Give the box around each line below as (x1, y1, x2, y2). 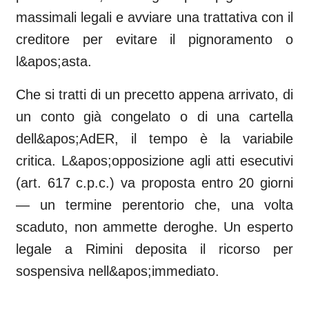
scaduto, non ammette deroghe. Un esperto (16, 219, 293, 235)
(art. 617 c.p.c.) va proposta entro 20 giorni (16, 175, 293, 190)
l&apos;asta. (16, 54, 92, 69)
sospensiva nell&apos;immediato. (16, 263, 219, 279)
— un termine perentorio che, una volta (16, 197, 293, 212)
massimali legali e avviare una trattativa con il (16, 10, 293, 25)
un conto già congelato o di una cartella (16, 109, 293, 124)
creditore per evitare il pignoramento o (16, 32, 293, 47)
